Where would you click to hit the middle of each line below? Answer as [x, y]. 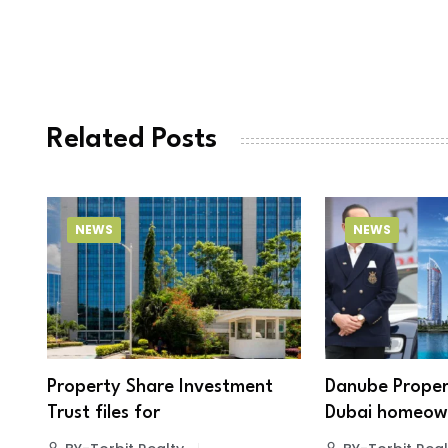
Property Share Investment [160, 387]
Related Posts [132, 140]
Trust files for [103, 413]
